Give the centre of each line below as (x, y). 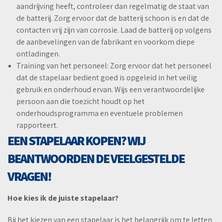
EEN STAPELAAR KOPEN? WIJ (76, 140)
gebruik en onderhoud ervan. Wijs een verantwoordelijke (111, 90)
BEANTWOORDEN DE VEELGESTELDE (96, 158)
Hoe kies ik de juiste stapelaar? (63, 198)
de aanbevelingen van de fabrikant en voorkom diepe (106, 42)
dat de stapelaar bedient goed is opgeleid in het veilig (107, 78)
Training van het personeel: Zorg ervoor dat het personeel (114, 66)
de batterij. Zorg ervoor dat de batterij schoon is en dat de (113, 18)
